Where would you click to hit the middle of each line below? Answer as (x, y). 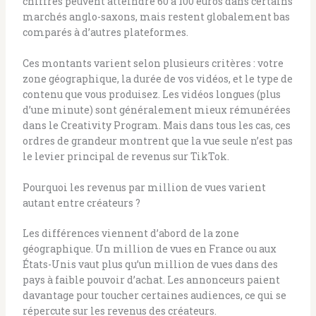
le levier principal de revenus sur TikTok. (126, 156)
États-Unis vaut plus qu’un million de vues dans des (150, 265)
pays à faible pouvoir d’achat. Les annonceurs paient (151, 280)
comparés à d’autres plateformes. (105, 32)
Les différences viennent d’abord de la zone (130, 233)
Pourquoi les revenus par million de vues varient (144, 188)
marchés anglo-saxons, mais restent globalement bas (156, 16)
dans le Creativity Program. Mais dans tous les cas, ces (156, 125)
